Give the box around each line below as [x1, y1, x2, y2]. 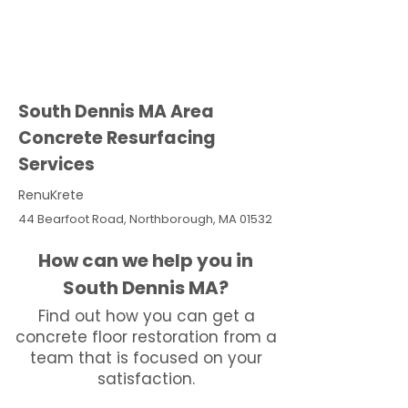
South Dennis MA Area [18, 99, 214, 124]
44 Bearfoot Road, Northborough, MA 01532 [18, 210, 272, 228]
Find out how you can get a [37, 305, 255, 327]
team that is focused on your [30, 347, 262, 369]
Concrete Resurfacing [18, 126, 216, 150]
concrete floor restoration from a [15, 326, 277, 348]
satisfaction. [97, 368, 195, 390]
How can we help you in [38, 248, 253, 273]
